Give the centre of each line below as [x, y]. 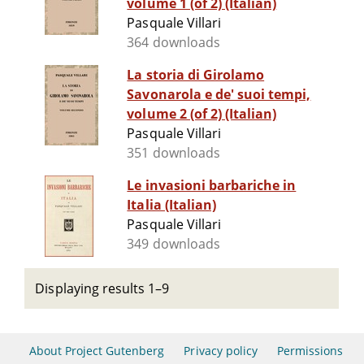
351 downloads [173, 153]
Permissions [310, 351]
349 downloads [173, 244]
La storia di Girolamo [196, 75]
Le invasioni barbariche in [212, 186]
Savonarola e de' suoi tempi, [219, 95]
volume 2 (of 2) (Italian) [202, 114]
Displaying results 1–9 [102, 288]
